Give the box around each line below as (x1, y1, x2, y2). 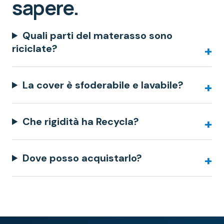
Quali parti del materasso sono (22, 28, 173, 42)
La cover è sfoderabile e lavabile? (22, 78, 184, 91)
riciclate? (12, 41, 57, 55)
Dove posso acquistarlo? (22, 151, 142, 164)
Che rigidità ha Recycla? (22, 114, 139, 128)
